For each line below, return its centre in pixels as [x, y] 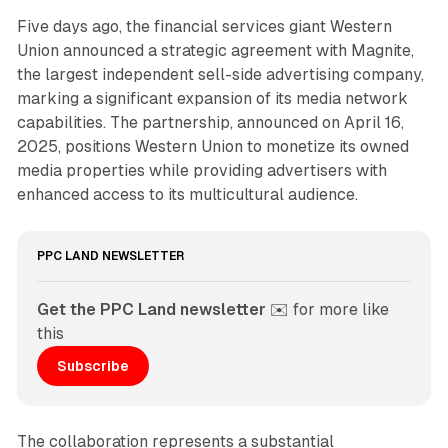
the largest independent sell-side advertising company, [220, 75]
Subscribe [92, 365]
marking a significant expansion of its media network [212, 99]
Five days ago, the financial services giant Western [204, 27]
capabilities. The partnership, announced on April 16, [210, 123]
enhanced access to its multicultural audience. [187, 195]
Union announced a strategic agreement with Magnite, [215, 51]
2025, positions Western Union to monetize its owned [212, 147]
